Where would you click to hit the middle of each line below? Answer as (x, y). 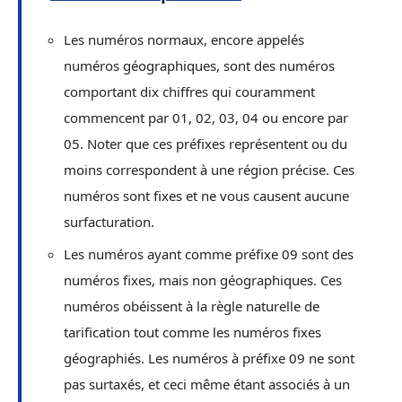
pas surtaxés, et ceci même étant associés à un (207, 384)
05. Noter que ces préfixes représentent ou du (205, 143)
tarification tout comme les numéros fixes (192, 332)
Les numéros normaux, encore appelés (184, 39)
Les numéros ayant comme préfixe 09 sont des (209, 254)
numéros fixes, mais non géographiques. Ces (203, 280)
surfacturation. (111, 221)
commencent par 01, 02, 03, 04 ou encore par (206, 117)
